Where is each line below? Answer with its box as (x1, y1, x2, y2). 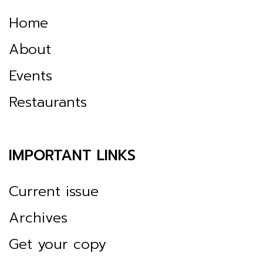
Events (9, 65, 52, 86)
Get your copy (9, 233, 106, 255)
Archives (9, 207, 68, 228)
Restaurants (9, 91, 87, 113)
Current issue (9, 180, 99, 202)
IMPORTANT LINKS (9, 144, 136, 167)
